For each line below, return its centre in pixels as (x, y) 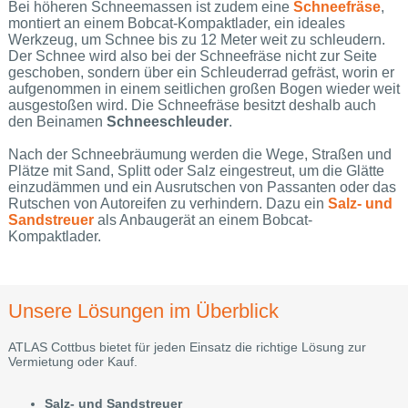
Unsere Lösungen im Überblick (143, 311)
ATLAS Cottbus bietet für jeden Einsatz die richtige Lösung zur (187, 347)
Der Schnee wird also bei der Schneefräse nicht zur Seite (192, 56)
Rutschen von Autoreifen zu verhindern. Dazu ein (168, 204)
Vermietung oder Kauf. (72, 361)
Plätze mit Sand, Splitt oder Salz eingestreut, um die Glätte (196, 171)
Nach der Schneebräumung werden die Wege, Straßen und (199, 155)
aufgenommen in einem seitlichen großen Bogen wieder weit (204, 89)
